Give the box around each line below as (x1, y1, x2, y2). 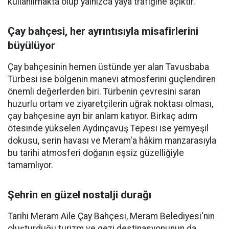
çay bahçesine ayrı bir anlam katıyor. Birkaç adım (8, 111, 197, 121)
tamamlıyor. (8, 160, 53, 170)
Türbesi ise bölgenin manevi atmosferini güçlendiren (8, 74, 216, 84)
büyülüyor (8, 39, 55, 52)
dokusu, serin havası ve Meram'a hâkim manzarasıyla (8, 135, 216, 146)
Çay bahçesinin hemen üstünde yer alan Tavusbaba (8, 62, 209, 72)
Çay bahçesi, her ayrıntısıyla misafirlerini (8, 25, 198, 37)
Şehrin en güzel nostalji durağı (8, 189, 151, 201)
